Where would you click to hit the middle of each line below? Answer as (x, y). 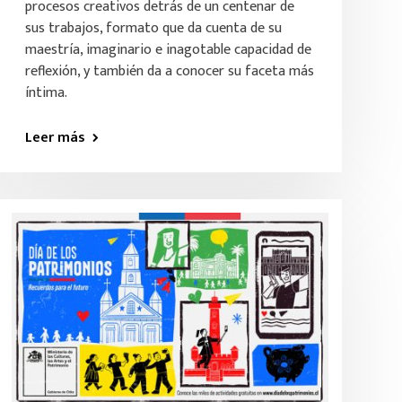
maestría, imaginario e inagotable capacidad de (168, 50)
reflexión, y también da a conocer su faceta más (169, 71)
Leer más (55, 138)
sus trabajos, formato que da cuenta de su (153, 28)
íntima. (46, 93)
